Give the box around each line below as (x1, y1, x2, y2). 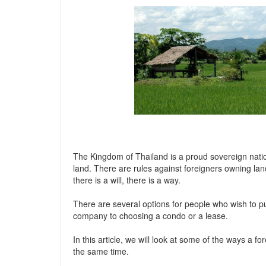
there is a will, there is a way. (73, 174, 180, 186)
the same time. (73, 245, 129, 257)
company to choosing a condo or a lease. (73, 210, 228, 221)
